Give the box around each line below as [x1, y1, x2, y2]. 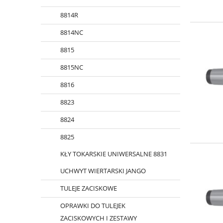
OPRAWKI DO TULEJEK [60, 201, 125, 211]
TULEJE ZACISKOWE [60, 184, 117, 193]
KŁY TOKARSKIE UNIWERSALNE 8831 [60, 149, 167, 159]
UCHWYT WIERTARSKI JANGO [60, 166, 146, 176]
